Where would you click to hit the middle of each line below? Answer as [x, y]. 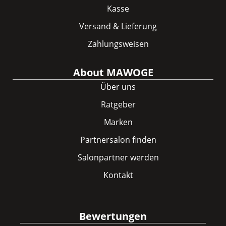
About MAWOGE [113, 72]
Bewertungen [113, 216]
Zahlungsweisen [118, 44]
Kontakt [118, 175]
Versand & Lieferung [118, 26]
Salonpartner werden [118, 157]
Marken [118, 122]
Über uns [118, 87]
